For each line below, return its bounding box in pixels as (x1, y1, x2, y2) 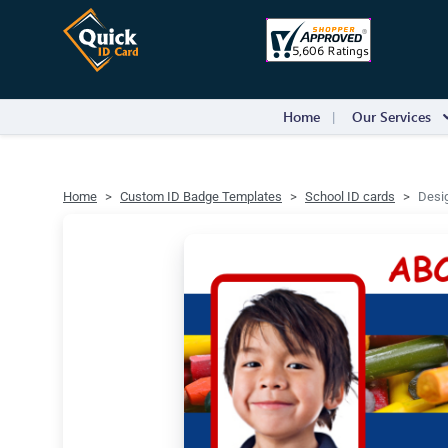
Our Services (352, 107, 431, 126)
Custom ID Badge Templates (120, 189, 282, 204)
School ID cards (305, 189, 395, 204)
